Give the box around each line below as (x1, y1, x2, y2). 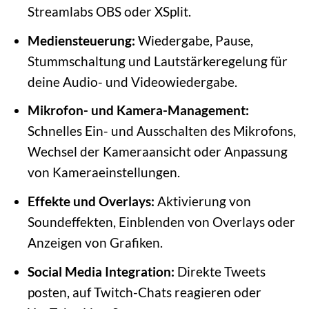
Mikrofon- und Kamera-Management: (27, 102, 249, 119)
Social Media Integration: (27, 263, 175, 279)
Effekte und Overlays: (27, 193, 154, 209)
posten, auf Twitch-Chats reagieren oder (27, 283, 261, 300)
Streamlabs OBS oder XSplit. (27, 3, 191, 20)
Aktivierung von (154, 193, 251, 209)
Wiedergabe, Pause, (134, 32, 253, 48)
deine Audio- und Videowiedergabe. (27, 73, 237, 90)
